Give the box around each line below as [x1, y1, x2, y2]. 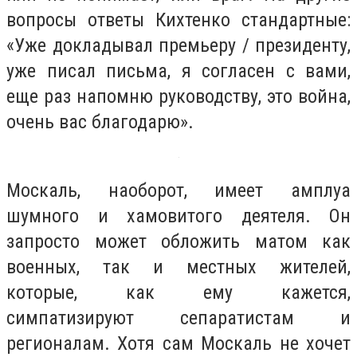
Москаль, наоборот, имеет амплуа [6, 178, 351, 202]
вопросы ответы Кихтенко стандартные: [6, 9, 351, 32]
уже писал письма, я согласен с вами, [6, 60, 351, 83]
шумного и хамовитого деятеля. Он [6, 204, 351, 227]
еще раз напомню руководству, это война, [6, 85, 351, 108]
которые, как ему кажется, [6, 280, 351, 304]
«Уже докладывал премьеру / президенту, [6, 34, 351, 57]
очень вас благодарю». [6, 111, 194, 134]
